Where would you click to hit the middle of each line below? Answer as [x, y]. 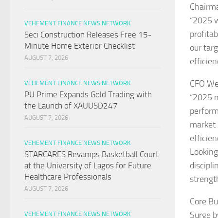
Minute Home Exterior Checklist [80, 46]
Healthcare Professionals [68, 177]
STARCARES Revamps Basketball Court [91, 154]
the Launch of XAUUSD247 [71, 106]
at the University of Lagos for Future [88, 166]
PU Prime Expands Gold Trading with [88, 95]
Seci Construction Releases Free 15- [88, 35]
